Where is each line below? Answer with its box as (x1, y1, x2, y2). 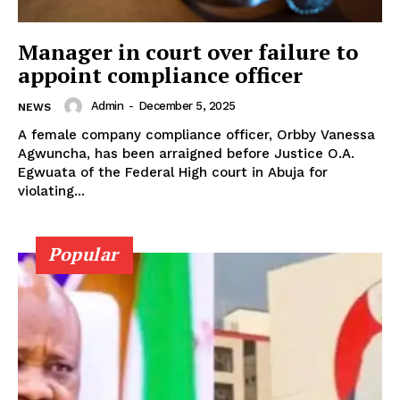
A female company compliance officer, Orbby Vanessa (18, 126, 375, 143)
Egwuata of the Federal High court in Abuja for (18, 163, 328, 180)
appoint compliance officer (18, 60, 303, 89)
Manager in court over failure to (18, 37, 358, 66)
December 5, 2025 (137, 99, 236, 113)
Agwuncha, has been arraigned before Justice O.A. (18, 145, 354, 162)
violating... (18, 182, 85, 199)
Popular (48, 241, 119, 266)
